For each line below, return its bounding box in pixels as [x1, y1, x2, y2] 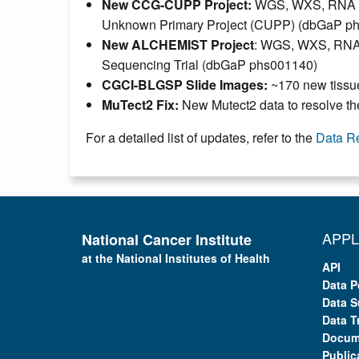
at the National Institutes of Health [82, 249, 270, 266]
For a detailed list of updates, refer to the [86, 127, 316, 147]
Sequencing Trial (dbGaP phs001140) [102, 54, 317, 74]
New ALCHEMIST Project [102, 34, 254, 54]
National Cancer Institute [82, 228, 252, 250]
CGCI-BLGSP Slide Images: [102, 75, 271, 94]
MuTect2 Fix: [102, 95, 179, 114]
